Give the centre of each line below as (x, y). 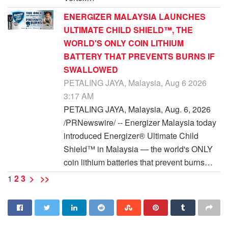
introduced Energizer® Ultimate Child (131, 136)
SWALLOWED (91, 70)
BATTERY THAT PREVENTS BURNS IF (139, 56)
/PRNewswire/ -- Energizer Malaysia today (140, 123)
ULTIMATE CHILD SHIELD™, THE (128, 30)
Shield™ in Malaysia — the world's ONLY (138, 149)
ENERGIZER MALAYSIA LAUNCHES (135, 17)
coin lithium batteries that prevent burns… (138, 162)
